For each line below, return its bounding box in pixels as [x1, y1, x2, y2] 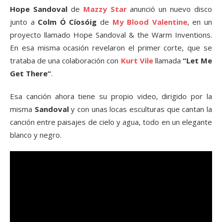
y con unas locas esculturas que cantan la [68, 104, 213, 114]
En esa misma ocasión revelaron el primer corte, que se [10, 43, 212, 53]
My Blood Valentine [112, 17, 187, 27]
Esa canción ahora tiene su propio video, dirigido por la [10, 91, 212, 101]
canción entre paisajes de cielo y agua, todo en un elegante [10, 117, 212, 127]
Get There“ [10, 68, 51, 78]
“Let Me [182, 55, 213, 65]
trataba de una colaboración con [10, 55, 121, 65]
